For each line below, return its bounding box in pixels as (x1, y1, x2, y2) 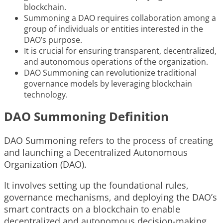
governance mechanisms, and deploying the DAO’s (4, 191, 217, 203)
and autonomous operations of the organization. (24, 56, 208, 67)
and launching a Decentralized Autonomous (4, 146, 188, 158)
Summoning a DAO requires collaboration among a (24, 12, 216, 23)
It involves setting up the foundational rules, (4, 179, 189, 191)
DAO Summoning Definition (4, 108, 169, 124)
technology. (24, 89, 68, 100)
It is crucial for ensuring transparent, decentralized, (24, 45, 217, 56)
